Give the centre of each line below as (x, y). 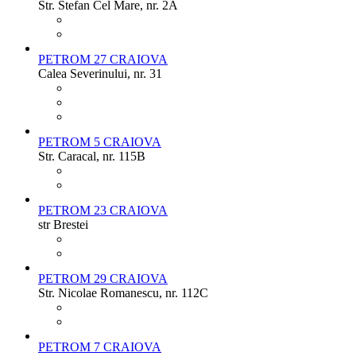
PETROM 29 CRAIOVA (103, 278)
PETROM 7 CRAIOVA (100, 346)
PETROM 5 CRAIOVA (100, 141)
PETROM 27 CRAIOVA (103, 59)
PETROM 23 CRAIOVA (103, 210)
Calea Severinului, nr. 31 (100, 73)
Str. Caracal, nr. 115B (92, 156)
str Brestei (63, 224)
